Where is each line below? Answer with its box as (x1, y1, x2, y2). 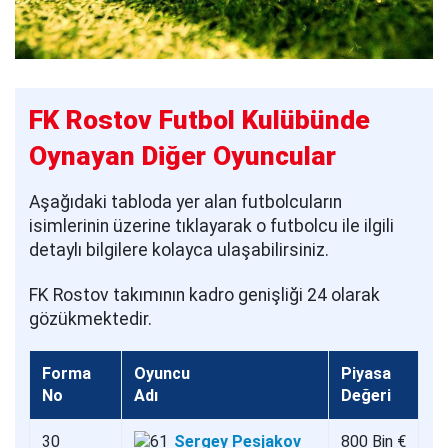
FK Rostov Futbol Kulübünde (29, 104, 370, 135)
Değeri (341, 386, 391, 406)
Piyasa (341, 364, 391, 384)
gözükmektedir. (29, 308, 152, 329)
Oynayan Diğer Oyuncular (29, 140, 336, 171)
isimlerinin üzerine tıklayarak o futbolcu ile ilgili (29, 215, 394, 236)
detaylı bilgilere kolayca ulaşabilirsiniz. (29, 239, 329, 260)
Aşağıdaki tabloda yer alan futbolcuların (29, 191, 342, 212)
